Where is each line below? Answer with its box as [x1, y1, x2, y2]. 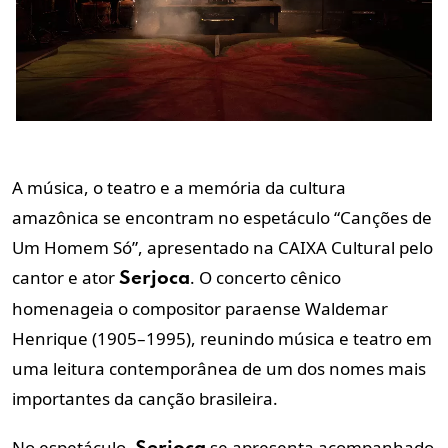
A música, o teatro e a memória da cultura [12, 176, 346, 200]
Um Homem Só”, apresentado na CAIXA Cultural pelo [12, 236, 433, 260]
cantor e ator [12, 266, 119, 290]
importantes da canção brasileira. [12, 387, 278, 411]
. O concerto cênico [190, 266, 341, 290]
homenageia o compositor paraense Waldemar [12, 297, 388, 321]
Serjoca [119, 269, 190, 289]
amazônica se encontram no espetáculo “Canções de [12, 206, 432, 230]
